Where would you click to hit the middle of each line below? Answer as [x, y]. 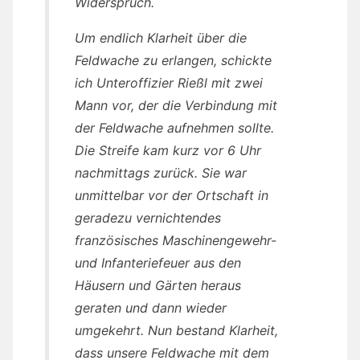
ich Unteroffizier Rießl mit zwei [169, 83]
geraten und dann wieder [151, 308]
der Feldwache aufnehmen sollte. [174, 128]
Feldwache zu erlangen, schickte [173, 61]
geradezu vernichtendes [148, 218]
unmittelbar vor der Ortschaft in [172, 196]
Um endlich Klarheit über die [161, 38]
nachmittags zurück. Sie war [161, 173]
